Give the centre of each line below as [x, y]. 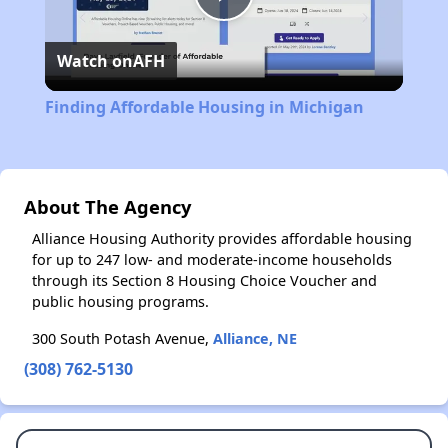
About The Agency [107, 207]
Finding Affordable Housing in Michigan [204, 107]
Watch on [94, 61]
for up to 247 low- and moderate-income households [212, 260]
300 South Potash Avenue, [122, 339]
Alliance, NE [255, 339]
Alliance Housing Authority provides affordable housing [222, 239]
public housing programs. [120, 302]
